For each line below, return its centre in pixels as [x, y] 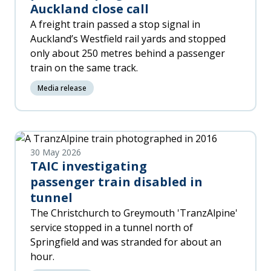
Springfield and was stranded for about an [126, 242]
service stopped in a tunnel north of [112, 227]
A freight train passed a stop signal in [115, 24]
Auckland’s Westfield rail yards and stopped [128, 39]
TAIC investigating [89, 166]
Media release [62, 88]
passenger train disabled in [116, 182]
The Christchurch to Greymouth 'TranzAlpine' [134, 213]
